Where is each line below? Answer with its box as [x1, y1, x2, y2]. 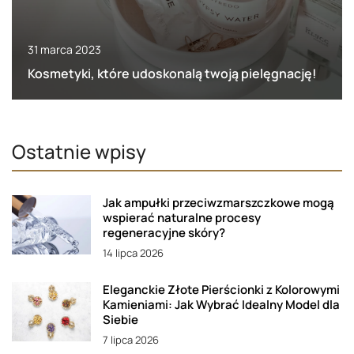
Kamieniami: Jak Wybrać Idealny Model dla [103, 296, 340, 314]
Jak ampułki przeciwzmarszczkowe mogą [103, 194, 334, 212]
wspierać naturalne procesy [103, 209, 261, 227]
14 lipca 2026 [103, 246, 164, 261]
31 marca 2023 [28, 42, 101, 58]
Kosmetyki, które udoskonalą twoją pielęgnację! [28, 65, 317, 83]
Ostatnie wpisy [12, 138, 146, 165]
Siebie [103, 311, 138, 329]
